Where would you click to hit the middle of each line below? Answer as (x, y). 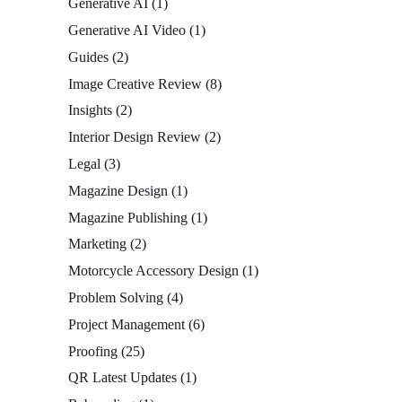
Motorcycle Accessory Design (153, 271)
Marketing (97, 244)
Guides (88, 57)
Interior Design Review (135, 137)
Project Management (127, 324)
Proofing (93, 351)
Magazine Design (118, 190)
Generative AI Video (127, 31)
